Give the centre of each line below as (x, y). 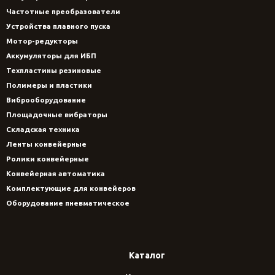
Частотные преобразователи (63, 12)
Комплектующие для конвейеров (71, 188)
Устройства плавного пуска (58, 26)
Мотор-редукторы (42, 41)
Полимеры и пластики (49, 85)
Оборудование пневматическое (68, 203)
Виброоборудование (46, 100)
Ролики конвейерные (48, 159)
